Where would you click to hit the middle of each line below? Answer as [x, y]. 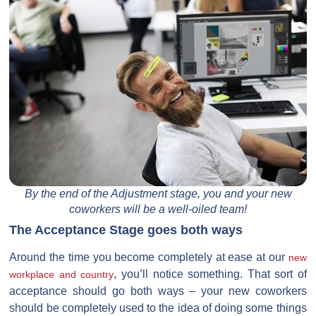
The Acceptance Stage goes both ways [126, 230]
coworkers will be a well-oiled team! [158, 209]
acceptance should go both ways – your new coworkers [158, 291]
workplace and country [62, 275]
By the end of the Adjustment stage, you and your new [158, 194]
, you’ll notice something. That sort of [210, 274]
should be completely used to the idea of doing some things [158, 308]
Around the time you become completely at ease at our [149, 257]
